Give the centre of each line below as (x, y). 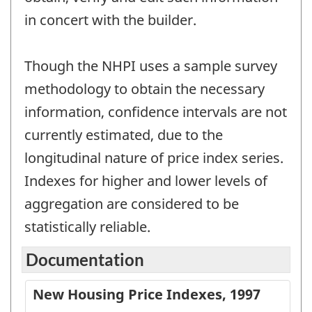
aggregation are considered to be (132, 204)
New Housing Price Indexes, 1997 (147, 294)
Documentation (85, 259)
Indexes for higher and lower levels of (146, 181)
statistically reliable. (87, 227)
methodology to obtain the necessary (145, 89)
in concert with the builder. (110, 20)
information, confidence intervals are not (156, 112)
